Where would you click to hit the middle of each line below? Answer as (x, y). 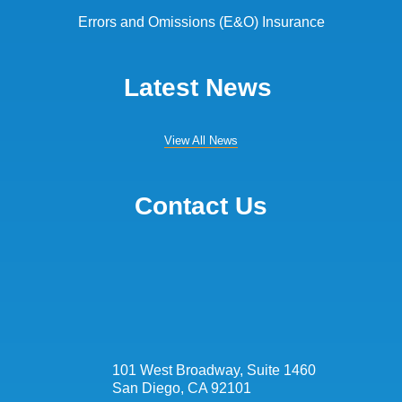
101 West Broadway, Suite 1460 (214, 370)
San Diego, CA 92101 (181, 388)
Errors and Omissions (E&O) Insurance (201, 22)
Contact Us (201, 205)
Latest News (201, 87)
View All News (201, 140)
